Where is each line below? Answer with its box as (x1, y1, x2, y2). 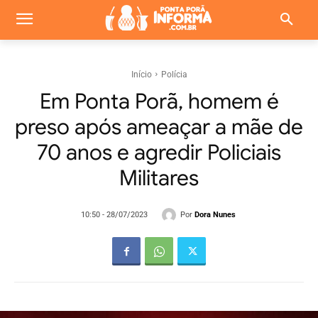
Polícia (160, 70, 187, 79)
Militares (119, 165, 199, 192)
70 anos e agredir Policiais (37, 139, 281, 166)
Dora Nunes (194, 210, 236, 220)
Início (131, 70, 152, 79)
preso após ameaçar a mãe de (15, 114, 303, 141)
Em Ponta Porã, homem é (39, 88, 279, 115)
